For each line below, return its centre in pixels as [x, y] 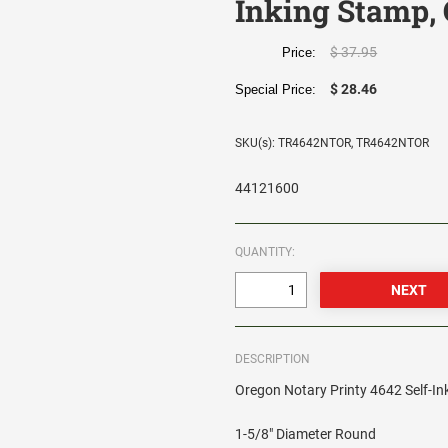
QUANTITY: [265, 252]
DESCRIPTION [273, 359]
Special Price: [280, 90]
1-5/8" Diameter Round [306, 434]
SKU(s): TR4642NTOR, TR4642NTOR [332, 143]
